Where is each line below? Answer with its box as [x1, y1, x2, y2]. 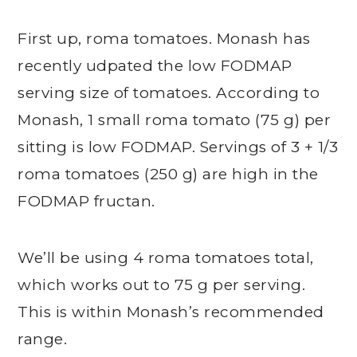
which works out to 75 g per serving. [18, 276, 306, 294]
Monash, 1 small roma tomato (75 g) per [18, 111, 331, 129]
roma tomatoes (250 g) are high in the [18, 165, 319, 183]
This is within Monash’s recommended [18, 303, 324, 321]
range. [18, 330, 68, 348]
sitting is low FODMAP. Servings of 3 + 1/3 [18, 138, 339, 156]
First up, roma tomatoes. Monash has [18, 29, 311, 48]
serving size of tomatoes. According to [18, 84, 320, 102]
